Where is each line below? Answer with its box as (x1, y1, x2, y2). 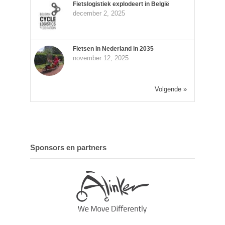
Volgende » (155, 85, 187, 93)
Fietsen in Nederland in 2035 (72, 45, 154, 52)
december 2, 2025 (72, 10, 125, 18)
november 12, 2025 (72, 54, 129, 62)
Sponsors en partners (30, 143, 106, 152)
